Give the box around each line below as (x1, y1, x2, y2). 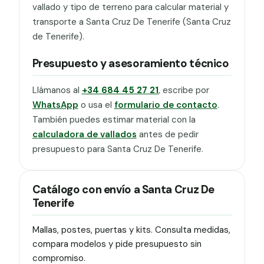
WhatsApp (32, 98, 78, 111)
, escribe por (158, 84, 209, 96)
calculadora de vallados (32, 128, 137, 140)
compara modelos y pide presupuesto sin (32, 238, 202, 250)
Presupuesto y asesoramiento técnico (32, 56, 229, 71)
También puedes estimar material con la (32, 113, 196, 126)
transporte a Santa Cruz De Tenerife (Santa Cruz (32, 16, 231, 28)
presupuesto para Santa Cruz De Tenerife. (32, 143, 203, 155)
